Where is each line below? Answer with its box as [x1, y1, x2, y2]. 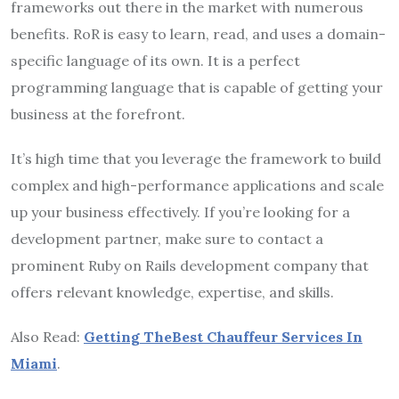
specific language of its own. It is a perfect [11, 51, 300, 69]
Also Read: [11, 327, 84, 346]
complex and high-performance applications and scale [11, 175, 384, 194]
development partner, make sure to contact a [11, 229, 323, 248]
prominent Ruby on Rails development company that [11, 256, 369, 274]
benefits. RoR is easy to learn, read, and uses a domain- [11, 24, 386, 43]
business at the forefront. [11, 104, 185, 123]
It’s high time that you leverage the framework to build [11, 149, 381, 167]
